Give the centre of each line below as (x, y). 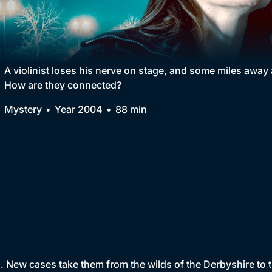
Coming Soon (93, 117)
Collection (76, 23)
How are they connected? (63, 85)
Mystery (23, 110)
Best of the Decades (108, 92)
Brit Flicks (84, 68)
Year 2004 (79, 110)
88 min (131, 110)
